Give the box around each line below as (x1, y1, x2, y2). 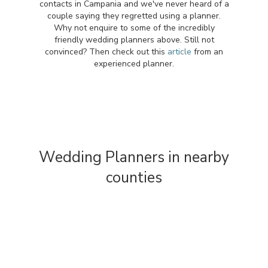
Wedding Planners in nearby (39, 147, 229, 167)
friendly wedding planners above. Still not (54, 34, 214, 45)
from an (191, 46, 223, 57)
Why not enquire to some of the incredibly (53, 22, 215, 33)
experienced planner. (94, 58, 174, 69)
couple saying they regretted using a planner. (47, 10, 221, 22)
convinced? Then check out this (45, 46, 167, 57)
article (167, 46, 191, 57)
